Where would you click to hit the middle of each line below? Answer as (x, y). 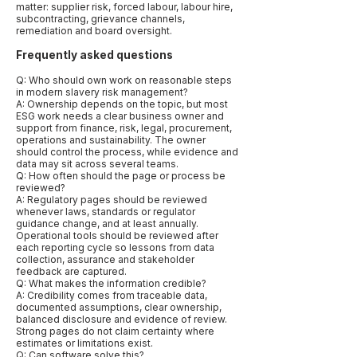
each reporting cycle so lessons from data (115, 247)
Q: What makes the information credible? (111, 283)
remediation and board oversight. (94, 31)
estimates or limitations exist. (84, 343)
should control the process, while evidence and (127, 152)
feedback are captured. (71, 271)
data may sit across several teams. (97, 164)
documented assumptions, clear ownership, (119, 307)
